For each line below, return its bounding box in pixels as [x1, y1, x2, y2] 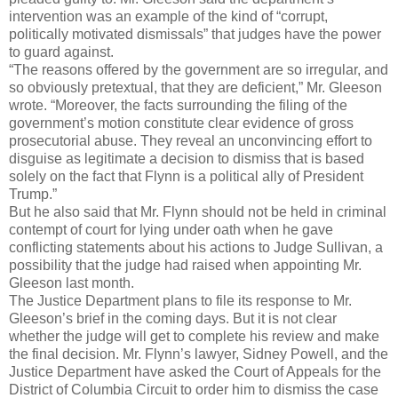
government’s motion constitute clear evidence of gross [9, 115, 354, 131]
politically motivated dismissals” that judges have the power [9, 26, 381, 42]
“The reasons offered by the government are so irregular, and [9, 61, 388, 77]
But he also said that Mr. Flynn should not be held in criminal [9, 203, 386, 219]
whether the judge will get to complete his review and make [9, 328, 379, 344]
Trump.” [9, 186, 57, 202]
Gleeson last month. [9, 275, 134, 291]
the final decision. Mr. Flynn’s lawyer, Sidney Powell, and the [9, 346, 388, 362]
